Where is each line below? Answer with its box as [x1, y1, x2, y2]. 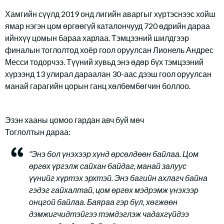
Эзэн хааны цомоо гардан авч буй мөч [5, 115, 144, 124]
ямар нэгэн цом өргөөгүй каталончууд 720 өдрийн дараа [5, 21, 210, 30]
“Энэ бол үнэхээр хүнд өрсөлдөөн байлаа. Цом [29, 149, 198, 158]
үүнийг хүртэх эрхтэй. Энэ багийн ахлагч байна [29, 173, 207, 182]
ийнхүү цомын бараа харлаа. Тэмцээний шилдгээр [5, 33, 189, 42]
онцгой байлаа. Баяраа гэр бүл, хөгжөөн [29, 197, 177, 206]
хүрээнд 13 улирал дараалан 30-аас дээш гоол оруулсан [5, 69, 211, 78]
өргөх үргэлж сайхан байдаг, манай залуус [29, 161, 186, 170]
